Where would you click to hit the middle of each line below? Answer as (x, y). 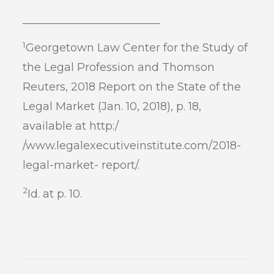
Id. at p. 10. (55, 194)
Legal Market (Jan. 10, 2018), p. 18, (112, 107)
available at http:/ (71, 126)
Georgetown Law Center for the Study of (137, 48)
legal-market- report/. (81, 165)
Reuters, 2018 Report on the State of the (132, 87)
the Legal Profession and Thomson (119, 68)
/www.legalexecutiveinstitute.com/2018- (132, 146)
